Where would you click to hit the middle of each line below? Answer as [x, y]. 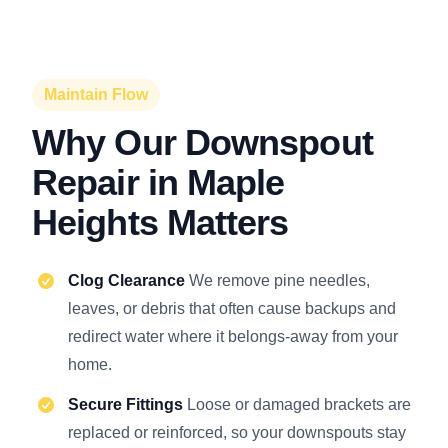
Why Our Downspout [202, 142]
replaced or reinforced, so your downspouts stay [237, 432]
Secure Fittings [127, 404]
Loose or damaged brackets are [299, 404]
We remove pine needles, [279, 280]
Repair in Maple [158, 182]
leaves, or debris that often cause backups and [232, 308]
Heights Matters [160, 222]
